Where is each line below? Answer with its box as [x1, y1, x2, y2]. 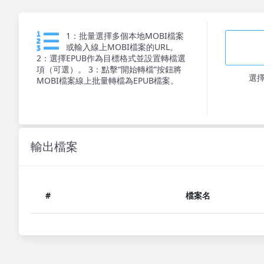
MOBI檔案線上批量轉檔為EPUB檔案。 [37, 75, 179, 86]
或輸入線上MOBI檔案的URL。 [66, 41, 178, 52]
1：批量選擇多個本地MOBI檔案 [66, 30, 184, 41]
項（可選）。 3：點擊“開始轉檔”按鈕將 [37, 64, 181, 75]
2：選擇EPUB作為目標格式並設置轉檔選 [37, 52, 186, 64]
